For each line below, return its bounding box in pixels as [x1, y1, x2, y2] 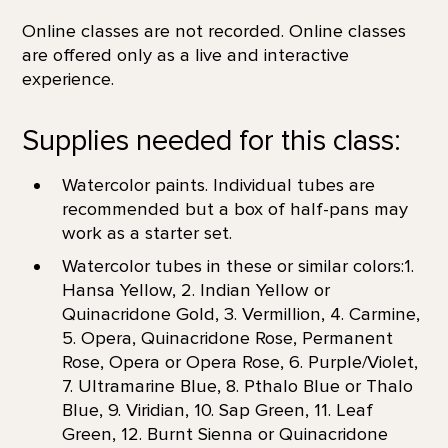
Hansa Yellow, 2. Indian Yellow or [61, 278, 330, 301]
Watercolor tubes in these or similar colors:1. [61, 254, 414, 277]
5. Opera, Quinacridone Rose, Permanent [61, 326, 393, 349]
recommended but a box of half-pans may [61, 197, 408, 220]
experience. [21, 68, 114, 91]
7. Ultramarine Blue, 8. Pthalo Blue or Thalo [61, 374, 413, 397]
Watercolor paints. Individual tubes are [61, 173, 375, 196]
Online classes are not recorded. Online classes [21, 20, 406, 43]
